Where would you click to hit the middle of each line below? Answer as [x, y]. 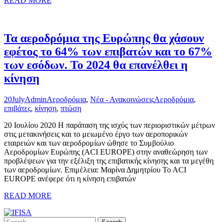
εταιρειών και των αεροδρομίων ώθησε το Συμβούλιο [89, 143]
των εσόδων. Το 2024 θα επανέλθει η [96, 65]
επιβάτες [17, 109]
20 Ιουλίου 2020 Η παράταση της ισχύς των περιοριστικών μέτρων [110, 125]
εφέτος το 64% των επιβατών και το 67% [108, 52]
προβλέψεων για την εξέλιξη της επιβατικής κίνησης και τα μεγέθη [109, 161]
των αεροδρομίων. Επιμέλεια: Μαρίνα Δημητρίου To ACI [95, 170]
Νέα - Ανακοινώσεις [122, 100]
